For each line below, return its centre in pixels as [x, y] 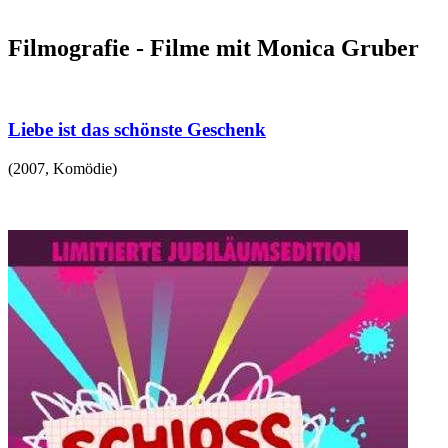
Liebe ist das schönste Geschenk [137, 130]
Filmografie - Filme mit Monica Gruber [213, 48]
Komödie [82, 168]
